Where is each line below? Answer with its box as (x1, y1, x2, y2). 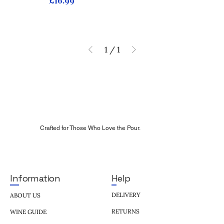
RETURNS (111, 207, 140, 215)
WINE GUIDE (10, 207, 47, 215)
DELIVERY (111, 191, 141, 199)
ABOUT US (10, 191, 41, 199)
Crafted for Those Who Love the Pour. (39, 124, 140, 131)
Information (10, 172, 60, 184)
